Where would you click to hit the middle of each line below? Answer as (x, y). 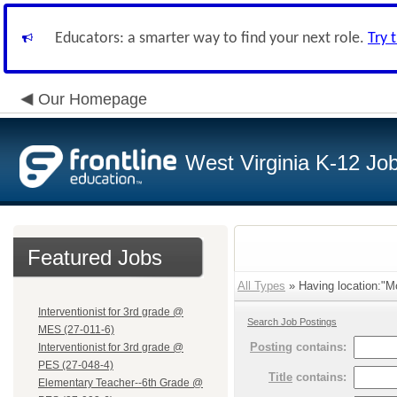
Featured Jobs (95, 257)
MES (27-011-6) (76, 330)
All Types (261, 286)
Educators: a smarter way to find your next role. (211, 39)
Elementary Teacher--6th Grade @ (121, 383)
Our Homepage (93, 99)
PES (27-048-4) (76, 365)
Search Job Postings (292, 322)
